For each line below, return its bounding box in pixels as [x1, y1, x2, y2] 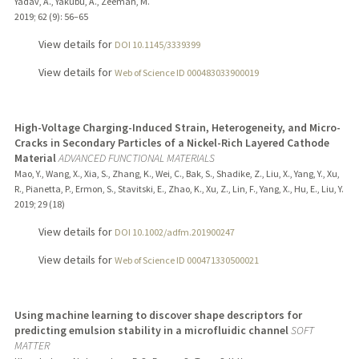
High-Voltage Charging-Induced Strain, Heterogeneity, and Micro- [14, 119, 341, 135]
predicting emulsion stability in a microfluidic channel [14, 322, 288, 337]
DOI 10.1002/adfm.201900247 [114, 225, 235, 238]
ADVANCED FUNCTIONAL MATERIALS [58, 150, 215, 165]
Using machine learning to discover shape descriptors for [14, 307, 302, 322]
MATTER [14, 337, 50, 353]
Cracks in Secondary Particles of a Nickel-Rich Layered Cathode [14, 135, 329, 150]
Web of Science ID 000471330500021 [114, 253, 259, 266]
